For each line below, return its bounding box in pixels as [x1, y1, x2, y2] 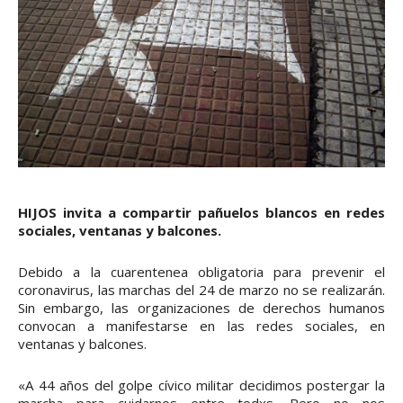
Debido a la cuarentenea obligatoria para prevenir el [18, 262, 385, 281]
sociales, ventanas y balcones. [18, 220, 221, 239]
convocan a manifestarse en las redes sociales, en [18, 316, 385, 335]
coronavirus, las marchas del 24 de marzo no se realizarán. [18, 280, 385, 299]
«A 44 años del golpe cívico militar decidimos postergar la [18, 375, 385, 394]
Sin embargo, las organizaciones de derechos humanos [18, 298, 385, 317]
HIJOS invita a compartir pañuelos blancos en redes [18, 202, 385, 221]
